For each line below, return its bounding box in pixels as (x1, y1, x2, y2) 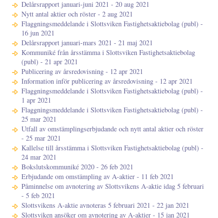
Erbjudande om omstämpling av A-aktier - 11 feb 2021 (21, 172, 174, 182)
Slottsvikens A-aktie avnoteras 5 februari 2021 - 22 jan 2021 (21, 200, 189, 210)
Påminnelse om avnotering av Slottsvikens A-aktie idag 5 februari (21, 182, 204, 191)
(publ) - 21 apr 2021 (21, 57, 78, 67)
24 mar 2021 (21, 152, 56, 162)
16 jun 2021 (21, 28, 54, 38)
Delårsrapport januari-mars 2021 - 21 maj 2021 (21, 38, 153, 48)
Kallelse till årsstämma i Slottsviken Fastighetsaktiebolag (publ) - (21, 143, 203, 153)
